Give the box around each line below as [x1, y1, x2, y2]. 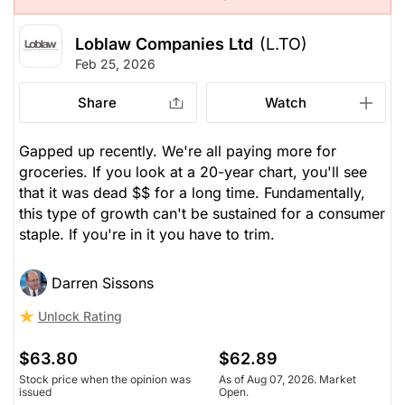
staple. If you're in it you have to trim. [19, 224, 275, 243]
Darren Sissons [52, 273, 154, 292]
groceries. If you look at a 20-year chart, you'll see [19, 162, 367, 181]
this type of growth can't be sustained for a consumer [19, 203, 385, 222]
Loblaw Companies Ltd [75, 33, 253, 53]
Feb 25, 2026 [75, 55, 155, 71]
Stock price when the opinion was [19, 372, 191, 386]
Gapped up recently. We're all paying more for [19, 141, 336, 160]
